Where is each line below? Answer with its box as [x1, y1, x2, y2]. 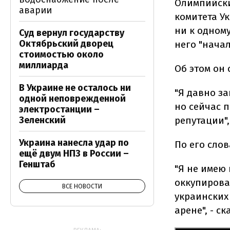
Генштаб [19, 159, 55, 170]
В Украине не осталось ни [19, 82, 131, 93]
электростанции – [19, 104, 100, 115]
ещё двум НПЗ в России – [19, 148, 129, 159]
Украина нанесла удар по [19, 137, 129, 148]
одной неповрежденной [19, 93, 126, 104]
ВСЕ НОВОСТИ [62, 183, 102, 190]
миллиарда [19, 60, 68, 71]
